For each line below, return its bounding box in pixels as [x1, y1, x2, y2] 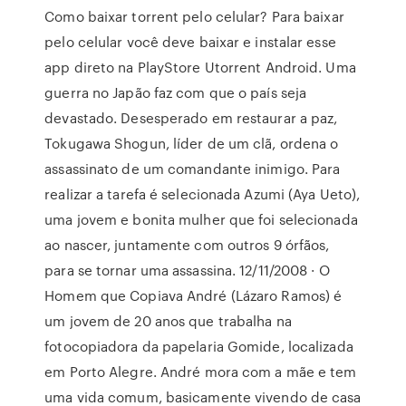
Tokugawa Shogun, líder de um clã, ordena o [44, 133, 339, 153]
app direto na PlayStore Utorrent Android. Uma [44, 57, 356, 77]
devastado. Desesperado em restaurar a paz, [44, 108, 338, 128]
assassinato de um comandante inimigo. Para [44, 159, 341, 179]
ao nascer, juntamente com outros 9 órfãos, [44, 235, 330, 255]
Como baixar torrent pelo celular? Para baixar [44, 6, 344, 26]
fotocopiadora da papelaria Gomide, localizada [44, 336, 353, 356]
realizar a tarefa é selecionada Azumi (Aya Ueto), [44, 184, 361, 204]
